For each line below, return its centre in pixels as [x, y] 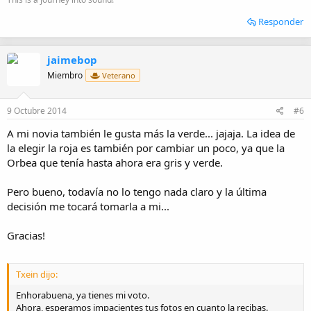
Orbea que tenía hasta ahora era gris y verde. [115, 163]
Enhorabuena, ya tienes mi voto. [83, 295]
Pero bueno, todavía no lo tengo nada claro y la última [137, 192]
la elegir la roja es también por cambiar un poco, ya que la [146, 148]
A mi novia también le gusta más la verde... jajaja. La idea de [151, 134]
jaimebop [72, 59]
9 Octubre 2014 [37, 111]
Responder [281, 21]
